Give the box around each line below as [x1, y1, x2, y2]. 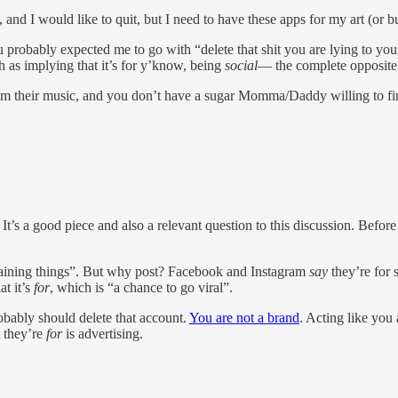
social [225, 58, 258, 74]
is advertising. [62, 325, 143, 341]
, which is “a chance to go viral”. [50, 279, 233, 295]
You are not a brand [189, 309, 299, 325]
